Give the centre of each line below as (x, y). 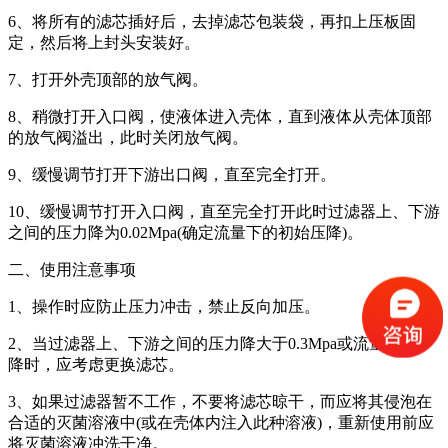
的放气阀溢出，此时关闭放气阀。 (128, 138)
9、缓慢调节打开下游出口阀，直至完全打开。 (172, 175)
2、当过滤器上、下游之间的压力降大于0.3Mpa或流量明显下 (220, 344)
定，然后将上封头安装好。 (104, 43)
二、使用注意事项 (72, 270)
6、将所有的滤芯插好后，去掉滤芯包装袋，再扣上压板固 (212, 22)
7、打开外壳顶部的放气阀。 (108, 80)
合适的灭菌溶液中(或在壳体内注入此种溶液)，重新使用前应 (221, 423)
